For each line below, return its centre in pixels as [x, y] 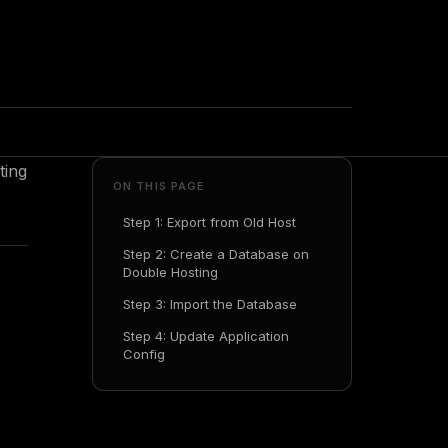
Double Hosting [170, 272]
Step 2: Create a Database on [216, 254]
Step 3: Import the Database [210, 304]
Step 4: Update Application [206, 336]
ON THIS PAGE [159, 186]
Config [144, 354]
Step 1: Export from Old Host [209, 222]
